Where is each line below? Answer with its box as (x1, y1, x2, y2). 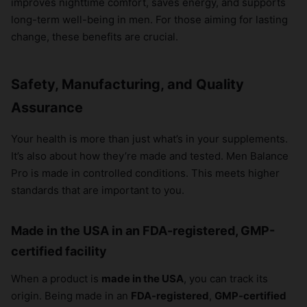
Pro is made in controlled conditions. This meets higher (11, 167, 280, 180)
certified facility (11, 244, 107, 259)
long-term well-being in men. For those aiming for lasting (11, 13, 288, 27)
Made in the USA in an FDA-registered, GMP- (11, 223, 275, 238)
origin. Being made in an (11, 289, 131, 303)
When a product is (11, 272, 101, 286)
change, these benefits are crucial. (11, 30, 178, 44)
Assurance (11, 99, 83, 116)
